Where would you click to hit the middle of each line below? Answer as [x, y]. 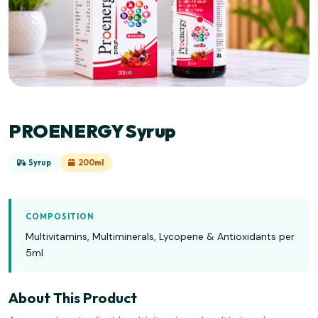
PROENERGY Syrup [92, 131]
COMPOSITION [60, 217]
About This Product [73, 298]
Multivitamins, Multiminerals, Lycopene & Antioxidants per [160, 237]
